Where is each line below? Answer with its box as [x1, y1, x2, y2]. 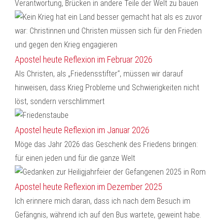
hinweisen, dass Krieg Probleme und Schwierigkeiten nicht [15, 83, 199, 92]
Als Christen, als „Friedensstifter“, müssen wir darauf [15, 69, 183, 78]
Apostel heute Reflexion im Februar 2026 [15, 54, 152, 65]
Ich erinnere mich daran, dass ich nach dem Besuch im [15, 196, 190, 206]
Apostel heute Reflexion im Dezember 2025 [15, 182, 162, 192]
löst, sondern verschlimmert [15, 97, 105, 106]
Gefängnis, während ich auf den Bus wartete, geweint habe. [15, 210, 201, 220]
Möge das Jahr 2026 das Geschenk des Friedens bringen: [15, 140, 198, 149]
